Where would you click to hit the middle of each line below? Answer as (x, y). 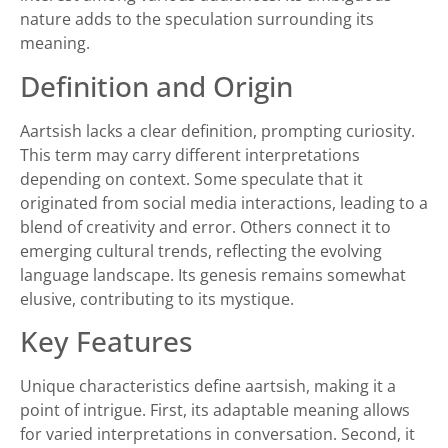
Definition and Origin (156, 85)
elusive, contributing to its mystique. (157, 298)
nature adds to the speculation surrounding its (197, 19)
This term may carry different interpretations (190, 154)
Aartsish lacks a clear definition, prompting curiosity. (217, 130)
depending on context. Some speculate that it (191, 178)
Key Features (106, 340)
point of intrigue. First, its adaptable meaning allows (215, 409)
